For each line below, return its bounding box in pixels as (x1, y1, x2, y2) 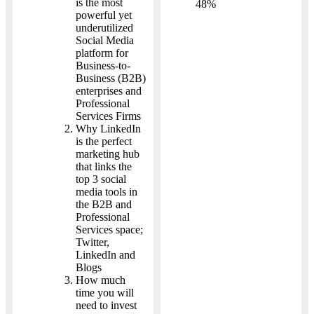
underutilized (76, 21, 133, 34)
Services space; (76, 223, 143, 235)
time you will (76, 286, 134, 299)
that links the (76, 160, 132, 172)
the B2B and (76, 198, 132, 210)
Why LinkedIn (76, 122, 141, 135)
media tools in (76, 185, 137, 198)
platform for (76, 46, 128, 59)
